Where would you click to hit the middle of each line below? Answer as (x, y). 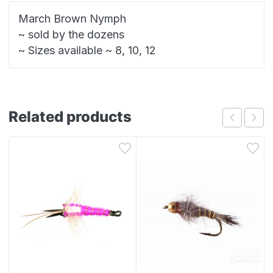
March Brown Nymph (72, 19)
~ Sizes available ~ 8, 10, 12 (87, 51)
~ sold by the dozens (71, 35)
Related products (70, 117)
